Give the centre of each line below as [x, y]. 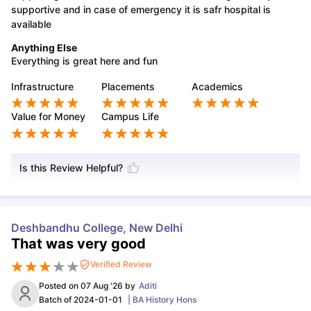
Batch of [56, 299]
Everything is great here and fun [84, 60]
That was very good [78, 244]
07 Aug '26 [102, 285]
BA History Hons [165, 299]
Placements [128, 86]
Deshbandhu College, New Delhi [97, 228]
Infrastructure [42, 86]
